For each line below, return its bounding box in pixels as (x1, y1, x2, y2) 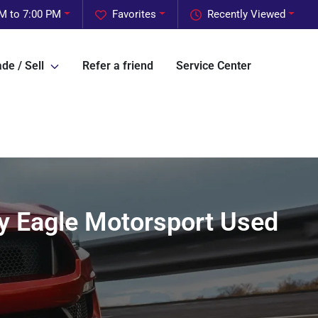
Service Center (176, 59, 251, 73)
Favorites (112, 8, 157, 21)
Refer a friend (82, 59, 153, 73)
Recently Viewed (207, 8, 286, 21)
